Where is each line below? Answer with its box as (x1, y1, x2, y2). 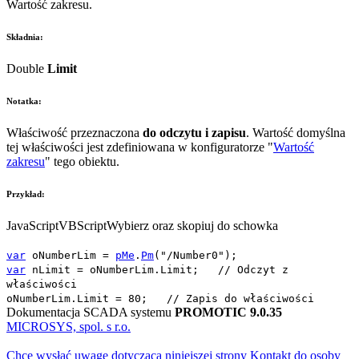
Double (6, 61, 44, 75)
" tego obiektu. (45, 154, 119, 168)
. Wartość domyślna (246, 125, 345, 139)
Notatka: (6, 95, 42, 106)
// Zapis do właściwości (167, 292, 314, 305)
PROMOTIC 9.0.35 (175, 305, 282, 319)
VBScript (58, 218, 107, 232)
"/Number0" (160, 248, 224, 261)
